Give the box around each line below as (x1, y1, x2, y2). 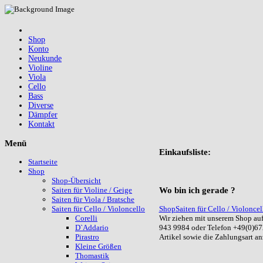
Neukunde (28, 54, 62, 63)
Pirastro (75, 232, 99, 242)
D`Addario (75, 223, 109, 232)
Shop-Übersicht (52, 176, 101, 186)
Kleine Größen (75, 242, 122, 251)
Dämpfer (28, 110, 58, 119)
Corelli (75, 214, 97, 223)
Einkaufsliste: (159, 147, 211, 157)
